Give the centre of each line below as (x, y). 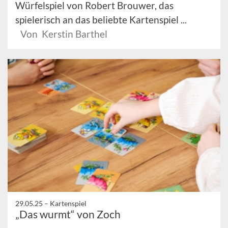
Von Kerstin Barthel (64, 34)
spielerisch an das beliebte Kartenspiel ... (101, 19)
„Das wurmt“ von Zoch (68, 214)
